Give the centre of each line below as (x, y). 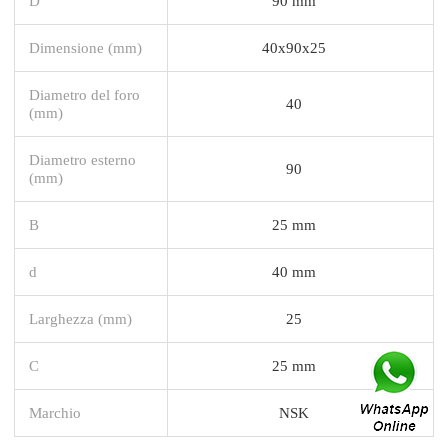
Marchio (55, 412)
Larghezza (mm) (80, 318)
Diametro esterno (82, 159)
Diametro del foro (84, 94)
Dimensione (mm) (85, 47)
